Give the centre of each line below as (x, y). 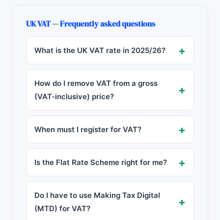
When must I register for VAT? (88, 129)
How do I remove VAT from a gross (96, 83)
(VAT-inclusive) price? (74, 96)
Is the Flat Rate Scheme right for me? (101, 162)
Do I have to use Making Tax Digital (97, 195)
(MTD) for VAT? (62, 208)
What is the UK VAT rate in (83, 50)
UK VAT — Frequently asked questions (91, 24)
